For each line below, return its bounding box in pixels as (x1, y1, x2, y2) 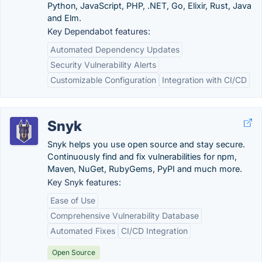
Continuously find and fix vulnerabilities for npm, (47, 151, 237, 161)
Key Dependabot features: (47, 26, 150, 36)
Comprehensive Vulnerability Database (50, 211, 199, 220)
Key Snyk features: (47, 177, 121, 187)
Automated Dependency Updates (50, 44, 180, 54)
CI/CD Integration (121, 226, 188, 236)
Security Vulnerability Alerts (50, 60, 156, 70)
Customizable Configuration (50, 75, 156, 85)
